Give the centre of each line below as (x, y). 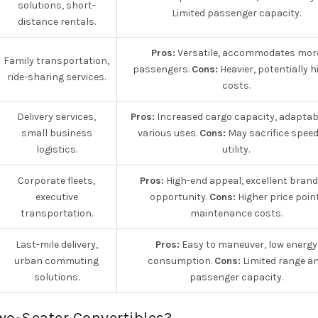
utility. (236, 149)
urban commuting (56, 261)
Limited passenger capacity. (236, 13)
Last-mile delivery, (56, 245)
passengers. (162, 69)
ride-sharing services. (56, 77)
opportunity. (180, 197)
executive (56, 197)
